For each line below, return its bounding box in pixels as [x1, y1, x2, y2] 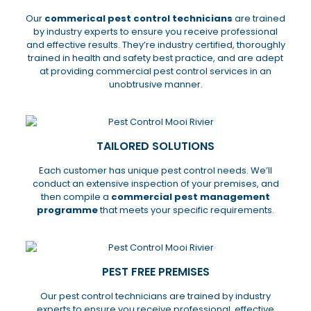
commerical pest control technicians [44, 12, 233, 26]
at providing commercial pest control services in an [40, 65, 271, 78]
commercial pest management [111, 190, 270, 204]
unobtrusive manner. [108, 78, 203, 92]
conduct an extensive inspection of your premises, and [32, 177, 279, 191]
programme [37, 203, 98, 217]
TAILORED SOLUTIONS [96, 138, 215, 155]
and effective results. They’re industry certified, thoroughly [26, 38, 285, 52]
